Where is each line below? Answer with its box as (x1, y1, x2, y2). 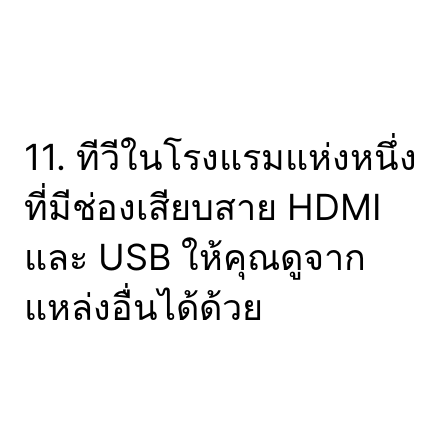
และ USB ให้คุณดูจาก (24, 235, 366, 280)
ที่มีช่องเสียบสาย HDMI (24, 185, 382, 230)
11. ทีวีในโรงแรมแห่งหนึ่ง (24, 135, 417, 180)
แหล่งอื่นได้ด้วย (24, 285, 263, 330)
